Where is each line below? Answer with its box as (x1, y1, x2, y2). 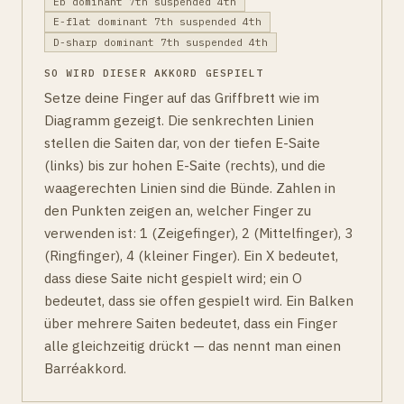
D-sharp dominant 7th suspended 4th (52, 35, 268, 49)
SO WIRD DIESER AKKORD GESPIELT (44, 66, 264, 79)
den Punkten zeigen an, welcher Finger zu (44, 200, 311, 219)
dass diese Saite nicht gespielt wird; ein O (44, 268, 302, 287)
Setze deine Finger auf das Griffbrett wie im (44, 87, 319, 106)
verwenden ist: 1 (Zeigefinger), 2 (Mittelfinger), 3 (44, 223, 353, 242)
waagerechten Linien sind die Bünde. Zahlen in (44, 178, 335, 197)
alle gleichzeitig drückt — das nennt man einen (44, 335, 341, 354)
